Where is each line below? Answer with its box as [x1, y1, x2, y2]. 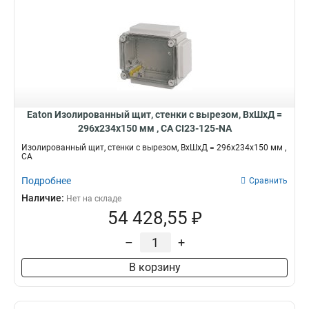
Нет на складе [66, 194, 121, 203]
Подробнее [21, 175, 71, 186]
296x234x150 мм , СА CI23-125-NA [77, 123, 232, 134]
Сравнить [249, 176, 288, 186]
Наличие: [21, 192, 66, 203]
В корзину [128, 261, 181, 274]
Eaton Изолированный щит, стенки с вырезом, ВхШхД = [27, 109, 282, 120]
